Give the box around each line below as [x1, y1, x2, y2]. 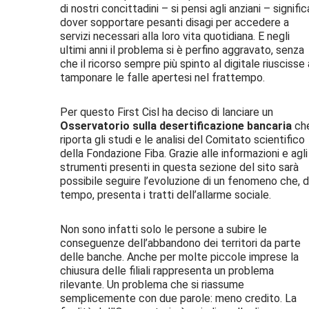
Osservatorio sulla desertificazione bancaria [60, 119, 292, 132]
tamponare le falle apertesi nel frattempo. [60, 70, 265, 84]
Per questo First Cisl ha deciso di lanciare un [60, 105, 273, 119]
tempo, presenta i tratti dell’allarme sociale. [60, 188, 271, 201]
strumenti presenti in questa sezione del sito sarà [60, 160, 299, 174]
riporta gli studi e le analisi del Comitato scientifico [60, 132, 305, 146]
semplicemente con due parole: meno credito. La [60, 291, 297, 305]
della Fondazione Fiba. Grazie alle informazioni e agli [60, 146, 308, 160]
